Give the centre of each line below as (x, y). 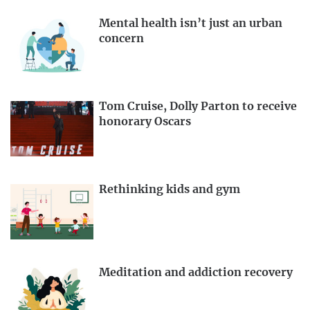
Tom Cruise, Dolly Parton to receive (198, 107)
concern (121, 39)
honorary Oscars (145, 122)
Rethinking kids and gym (170, 189)
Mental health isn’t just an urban (191, 24)
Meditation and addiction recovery (196, 272)
